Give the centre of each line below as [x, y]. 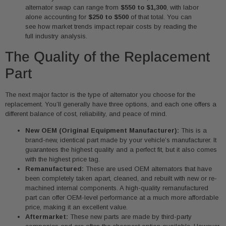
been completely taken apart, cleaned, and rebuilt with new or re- [121, 179]
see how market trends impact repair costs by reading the [111, 27]
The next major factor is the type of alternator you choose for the [100, 94]
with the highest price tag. [63, 159]
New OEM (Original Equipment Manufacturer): [102, 131]
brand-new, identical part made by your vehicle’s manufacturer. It [121, 140]
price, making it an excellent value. [76, 207]
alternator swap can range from [73, 8]
